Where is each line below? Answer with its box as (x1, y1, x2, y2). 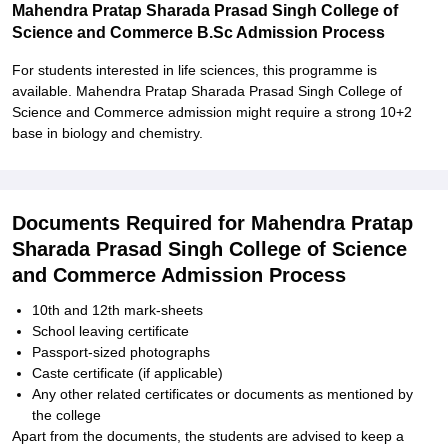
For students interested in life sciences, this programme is (12, 62, 377, 78)
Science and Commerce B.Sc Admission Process (12, 24, 389, 41)
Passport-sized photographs (32, 344, 210, 360)
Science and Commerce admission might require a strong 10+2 (12, 104, 412, 120)
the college (32, 407, 101, 423)
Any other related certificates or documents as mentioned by (32, 386, 413, 402)
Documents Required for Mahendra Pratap (12, 212, 413, 234)
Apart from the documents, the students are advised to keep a (12, 428, 404, 444)
